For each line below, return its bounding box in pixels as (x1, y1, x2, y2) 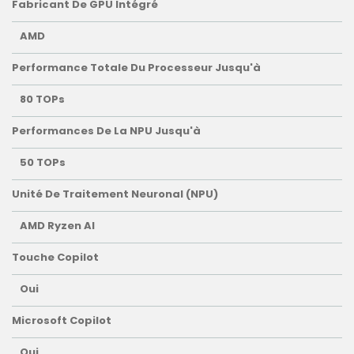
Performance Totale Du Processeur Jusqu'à (12, 60, 261, 76)
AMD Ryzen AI (20, 218, 95, 234)
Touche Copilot (12, 250, 99, 265)
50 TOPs (20, 155, 66, 171)
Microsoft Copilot (12, 313, 111, 329)
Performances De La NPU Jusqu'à (12, 123, 201, 139)
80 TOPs (20, 92, 65, 107)
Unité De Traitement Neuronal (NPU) (12, 186, 218, 202)
